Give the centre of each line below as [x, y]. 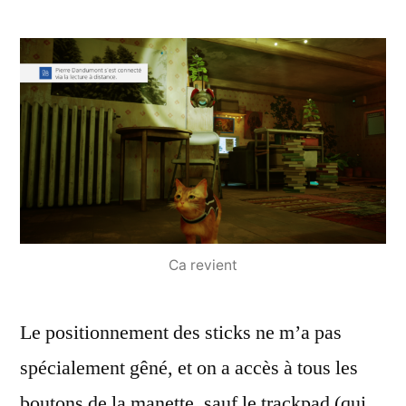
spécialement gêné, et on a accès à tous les [189, 368]
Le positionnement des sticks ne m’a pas [181, 333]
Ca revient [203, 265]
